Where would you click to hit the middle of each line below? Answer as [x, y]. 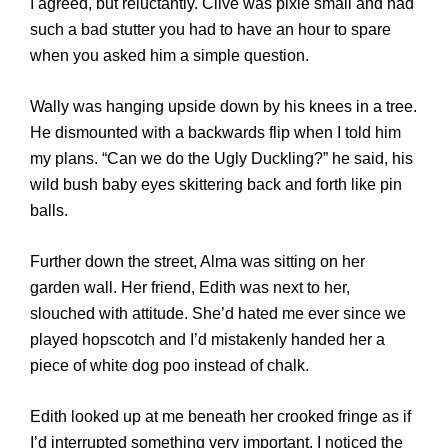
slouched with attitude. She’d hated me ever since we [218, 313]
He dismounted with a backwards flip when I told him [215, 132]
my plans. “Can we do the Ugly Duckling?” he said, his [221, 158]
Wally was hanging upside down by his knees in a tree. [223, 106]
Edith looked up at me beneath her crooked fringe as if [220, 416]
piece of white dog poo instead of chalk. [169, 365]
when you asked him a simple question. [169, 56]
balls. [49, 210]
